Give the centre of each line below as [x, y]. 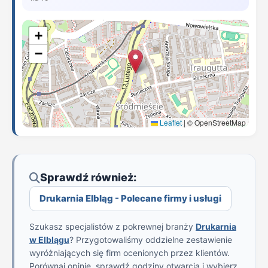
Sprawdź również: [88, 177]
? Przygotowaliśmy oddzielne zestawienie [151, 240]
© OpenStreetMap [216, 122]
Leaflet [170, 122]
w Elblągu [49, 240]
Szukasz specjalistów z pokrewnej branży [112, 226]
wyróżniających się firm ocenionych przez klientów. [130, 253]
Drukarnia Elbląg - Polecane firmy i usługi [130, 198]
